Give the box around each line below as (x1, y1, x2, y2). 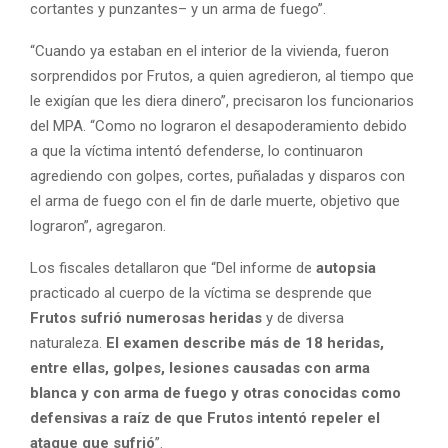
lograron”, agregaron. (30, 216, 166, 235)
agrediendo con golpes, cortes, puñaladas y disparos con (30, 166, 405, 185)
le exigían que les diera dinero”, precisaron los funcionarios (30, 91, 414, 110)
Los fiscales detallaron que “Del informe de (30, 258, 316, 277)
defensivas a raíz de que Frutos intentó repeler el (30, 408, 380, 427)
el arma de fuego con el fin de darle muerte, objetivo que (30, 191, 400, 210)
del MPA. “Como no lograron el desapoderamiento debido (30, 116, 407, 135)
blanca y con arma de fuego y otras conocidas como (30, 383, 401, 402)
